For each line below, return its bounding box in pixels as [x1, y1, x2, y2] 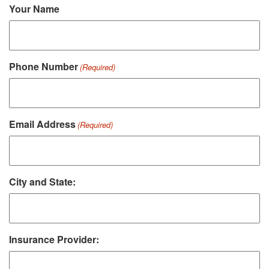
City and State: [9, 175, 76, 189]
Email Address [9, 117, 76, 131]
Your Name [9, 2, 59, 16]
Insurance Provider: [9, 232, 99, 247]
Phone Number [9, 59, 78, 74]
